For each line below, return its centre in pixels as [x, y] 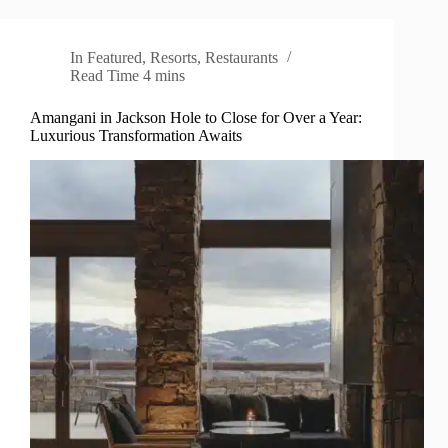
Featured [115, 58]
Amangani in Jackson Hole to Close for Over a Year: [196, 118]
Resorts [174, 58]
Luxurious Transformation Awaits [136, 136]
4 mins [164, 76]
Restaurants [242, 58]
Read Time [104, 76]
